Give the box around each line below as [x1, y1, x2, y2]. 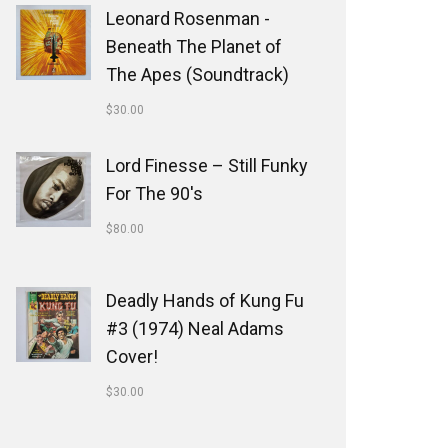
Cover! [106, 346, 158, 367]
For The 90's [106, 183, 203, 204]
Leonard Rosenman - [106, 8, 270, 29]
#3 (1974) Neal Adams [106, 318, 284, 339]
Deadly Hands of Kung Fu [106, 290, 304, 311]
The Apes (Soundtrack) [106, 64, 289, 85]
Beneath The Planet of [106, 36, 282, 57]
